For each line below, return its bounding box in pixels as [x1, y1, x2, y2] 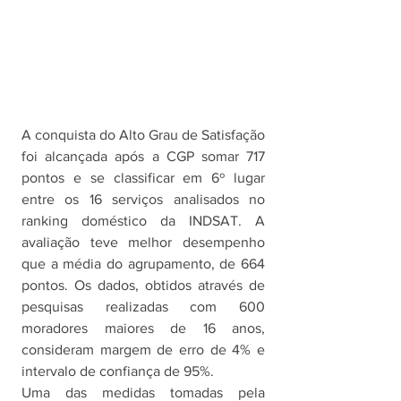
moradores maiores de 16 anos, [21, 320, 265, 337]
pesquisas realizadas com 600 [21, 299, 265, 315]
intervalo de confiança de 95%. [21, 363, 218, 380]
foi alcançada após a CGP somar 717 [21, 149, 265, 165]
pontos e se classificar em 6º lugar [21, 170, 265, 186]
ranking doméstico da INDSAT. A [21, 213, 265, 229]
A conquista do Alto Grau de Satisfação [21, 127, 265, 143]
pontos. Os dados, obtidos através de [21, 277, 265, 294]
